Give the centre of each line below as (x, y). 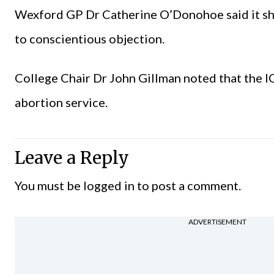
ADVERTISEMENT (217, 222)
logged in (109, 185)
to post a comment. (188, 185)
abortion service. (61, 102)
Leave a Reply (72, 157)
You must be (49, 185)
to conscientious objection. (90, 38)
